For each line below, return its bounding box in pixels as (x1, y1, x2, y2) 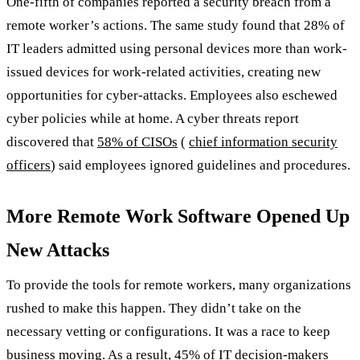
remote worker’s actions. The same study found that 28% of (6, 17, 345, 33)
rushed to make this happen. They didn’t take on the (6, 300, 301, 316)
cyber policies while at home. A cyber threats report (6, 110, 299, 126)
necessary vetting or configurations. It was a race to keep (6, 323, 330, 339)
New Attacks (6, 239, 109, 260)
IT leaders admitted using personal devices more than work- (6, 40, 347, 56)
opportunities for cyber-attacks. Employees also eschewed (6, 87, 337, 103)
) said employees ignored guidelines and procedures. (51, 157, 350, 173)
